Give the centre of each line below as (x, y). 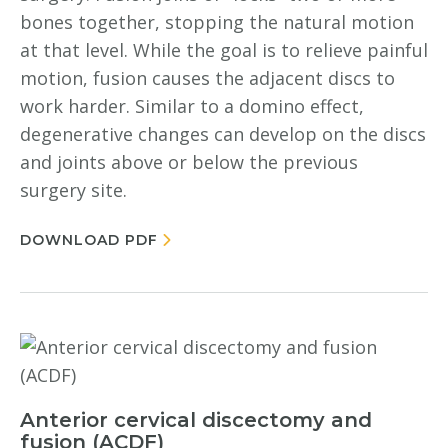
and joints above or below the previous (189, 162)
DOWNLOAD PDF (89, 240)
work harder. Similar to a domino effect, (192, 106)
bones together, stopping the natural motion (217, 22)
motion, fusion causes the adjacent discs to (207, 78)
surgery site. (73, 190)
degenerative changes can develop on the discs (223, 134)
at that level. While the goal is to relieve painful (224, 50)
